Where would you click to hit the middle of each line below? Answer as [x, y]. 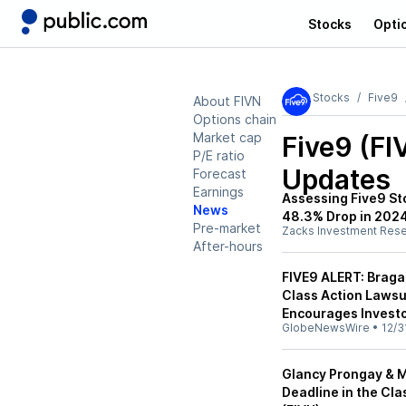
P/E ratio [219, 155]
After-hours [228, 246]
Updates [336, 179]
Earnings [218, 192]
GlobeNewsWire [326, 328]
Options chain [235, 119]
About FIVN [227, 101]
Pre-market [227, 228]
